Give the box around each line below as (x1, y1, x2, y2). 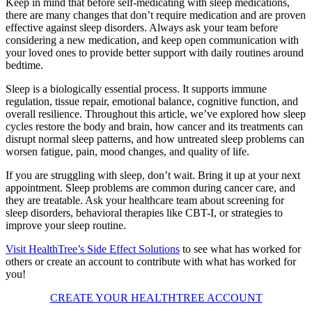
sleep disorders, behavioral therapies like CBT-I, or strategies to (6, 206, 283, 219)
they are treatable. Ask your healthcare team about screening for (6, 194, 284, 206)
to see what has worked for (180, 242, 301, 255)
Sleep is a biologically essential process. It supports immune (6, 82, 267, 95)
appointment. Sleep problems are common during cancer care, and (6, 181, 295, 194)
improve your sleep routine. (6, 219, 129, 231)
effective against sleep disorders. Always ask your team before (6, 21, 278, 33)
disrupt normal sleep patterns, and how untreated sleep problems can (6, 132, 304, 145)
